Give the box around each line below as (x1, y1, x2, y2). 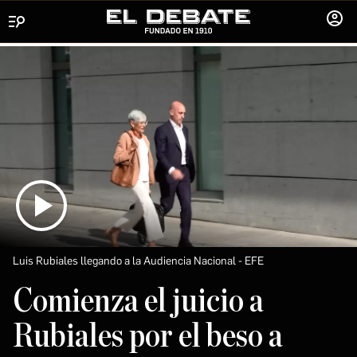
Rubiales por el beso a (13, 319, 283, 353)
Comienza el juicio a (13, 284, 264, 318)
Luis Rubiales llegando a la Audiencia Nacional (13, 253, 236, 268)
